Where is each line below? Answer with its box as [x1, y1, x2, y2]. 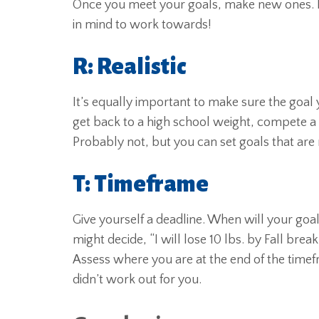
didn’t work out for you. [73, 273, 202, 287]
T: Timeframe [73, 172, 209, 197]
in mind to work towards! [73, 18, 211, 32]
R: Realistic [73, 55, 186, 79]
